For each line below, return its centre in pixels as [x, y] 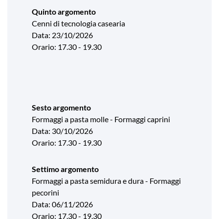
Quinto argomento [64, 11]
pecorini [45, 192]
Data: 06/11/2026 [62, 204]
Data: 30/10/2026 [62, 131]
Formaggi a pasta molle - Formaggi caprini [101, 119]
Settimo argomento [65, 169]
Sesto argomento [61, 107]
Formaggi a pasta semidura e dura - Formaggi [106, 181]
